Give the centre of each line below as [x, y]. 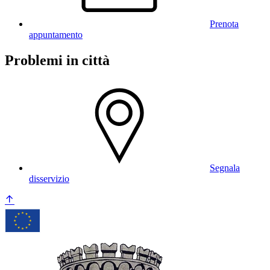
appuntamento [56, 35]
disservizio [49, 178]
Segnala [225, 168]
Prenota [224, 24]
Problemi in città [57, 61]
